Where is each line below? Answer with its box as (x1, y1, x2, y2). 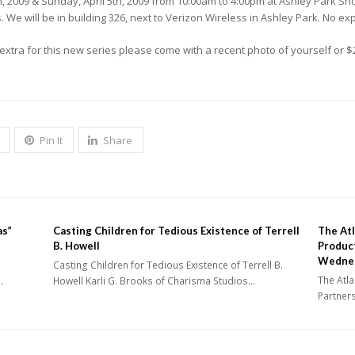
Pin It (40, 133, 63, 148)
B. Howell (53, 239, 101, 253)
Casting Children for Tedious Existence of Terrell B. (53, 258, 284, 273)
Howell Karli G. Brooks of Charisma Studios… (53, 274, 256, 288)
